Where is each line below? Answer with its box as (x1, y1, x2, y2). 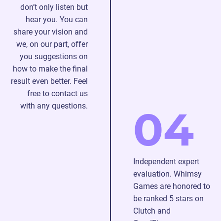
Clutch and (133, 206, 171, 216)
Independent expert (133, 157, 199, 166)
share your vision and (13, 27, 88, 37)
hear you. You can (26, 15, 88, 24)
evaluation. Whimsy (133, 169, 202, 179)
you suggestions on (20, 52, 88, 61)
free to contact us (27, 89, 88, 98)
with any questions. (20, 101, 88, 110)
